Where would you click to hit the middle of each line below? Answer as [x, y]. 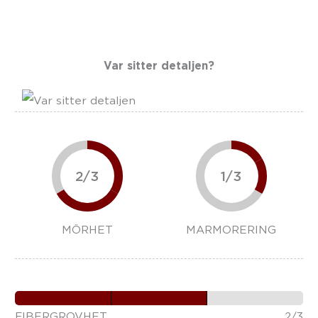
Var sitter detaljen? [159, 66]
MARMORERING [231, 229]
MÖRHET [87, 229]
